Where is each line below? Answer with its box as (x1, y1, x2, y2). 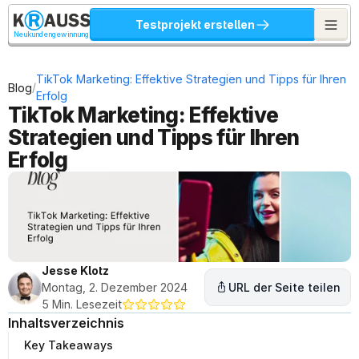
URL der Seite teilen (228, 280, 341, 294)
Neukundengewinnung (14, 30, 90, 39)
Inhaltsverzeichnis (8, 315, 124, 331)
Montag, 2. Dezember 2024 (42, 280, 188, 294)
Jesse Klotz (42, 264, 109, 277)
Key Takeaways (24, 338, 113, 352)
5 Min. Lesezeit (42, 297, 122, 311)
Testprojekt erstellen (135, 18, 255, 31)
